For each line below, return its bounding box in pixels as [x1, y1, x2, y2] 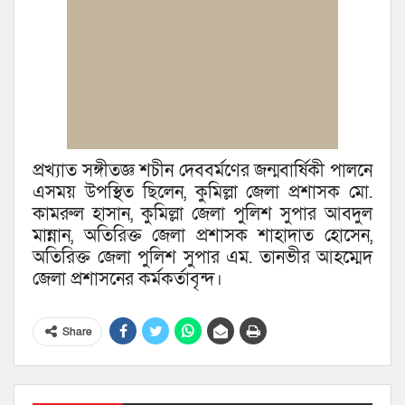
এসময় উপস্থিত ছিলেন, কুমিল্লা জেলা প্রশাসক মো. [33, 181, 372, 205]
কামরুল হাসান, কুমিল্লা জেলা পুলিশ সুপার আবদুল [33, 202, 372, 227]
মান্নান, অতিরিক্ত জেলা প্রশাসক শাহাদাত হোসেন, [33, 224, 372, 249]
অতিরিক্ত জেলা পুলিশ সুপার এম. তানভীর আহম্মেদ [33, 246, 372, 270]
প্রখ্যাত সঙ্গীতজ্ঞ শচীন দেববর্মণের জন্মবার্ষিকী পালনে [33, 159, 372, 184]
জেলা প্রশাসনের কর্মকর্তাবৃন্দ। [33, 268, 222, 292]
